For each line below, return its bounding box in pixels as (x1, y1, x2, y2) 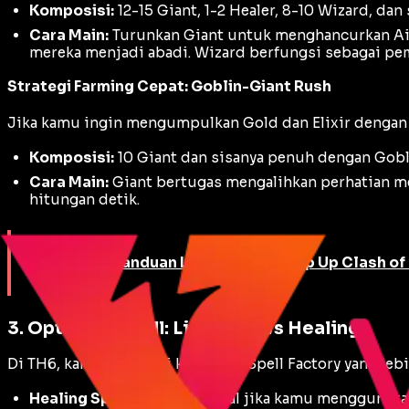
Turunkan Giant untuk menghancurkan (109, 26, 393, 44)
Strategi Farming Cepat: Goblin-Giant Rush (7, 77, 331, 95)
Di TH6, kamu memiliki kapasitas (7, 355, 247, 373)
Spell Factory (247, 355, 341, 373)
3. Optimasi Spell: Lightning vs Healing (7, 316, 360, 340)
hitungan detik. (29, 190, 140, 208)
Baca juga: (33, 253, 112, 271)
